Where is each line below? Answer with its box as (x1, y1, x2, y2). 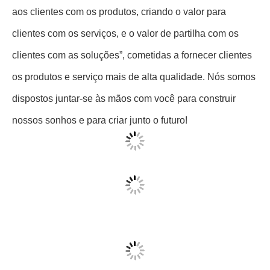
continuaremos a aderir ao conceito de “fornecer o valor (12, 37, 247, 48)
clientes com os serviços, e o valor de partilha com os (12, 81, 239, 91)
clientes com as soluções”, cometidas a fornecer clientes (12, 102, 252, 113)
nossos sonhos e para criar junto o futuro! (12, 168, 187, 178)
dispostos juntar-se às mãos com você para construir (12, 146, 236, 156)
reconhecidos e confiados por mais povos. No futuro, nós (12, 16, 254, 26)
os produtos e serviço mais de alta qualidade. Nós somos (12, 124, 256, 134)
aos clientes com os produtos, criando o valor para (12, 59, 226, 69)
